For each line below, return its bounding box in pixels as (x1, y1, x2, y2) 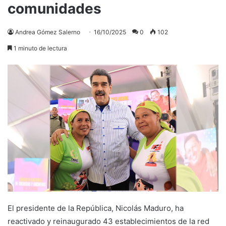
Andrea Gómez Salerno (15, 28, 80, 36)
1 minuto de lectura (12, 44, 67, 52)
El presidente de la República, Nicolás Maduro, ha (8, 203, 184, 213)
